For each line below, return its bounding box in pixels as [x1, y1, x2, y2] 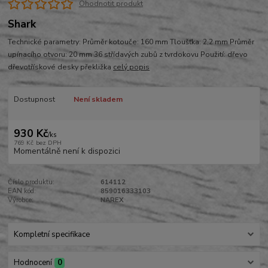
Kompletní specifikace [13, 229, 90, 240]
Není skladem [73, 95, 123, 105]
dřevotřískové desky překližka [8, 62, 114, 72]
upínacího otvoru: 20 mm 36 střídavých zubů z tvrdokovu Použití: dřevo [8, 50, 248, 60]
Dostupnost [13, 95, 55, 105]
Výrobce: [8, 195, 34, 205]
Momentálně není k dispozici [13, 145, 120, 157]
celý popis [113, 62, 150, 72]
